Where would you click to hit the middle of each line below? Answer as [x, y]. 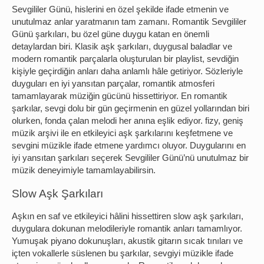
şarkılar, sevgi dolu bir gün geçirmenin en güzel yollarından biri [131, 109]
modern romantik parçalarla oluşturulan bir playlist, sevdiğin [125, 59]
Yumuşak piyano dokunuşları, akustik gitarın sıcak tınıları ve [127, 241]
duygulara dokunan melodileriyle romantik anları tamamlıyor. [127, 229]
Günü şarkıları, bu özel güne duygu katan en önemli [110, 34]
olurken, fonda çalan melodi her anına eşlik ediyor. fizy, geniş [128, 121]
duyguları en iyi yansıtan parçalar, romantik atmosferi [113, 84]
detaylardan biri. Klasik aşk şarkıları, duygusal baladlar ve [122, 47]
